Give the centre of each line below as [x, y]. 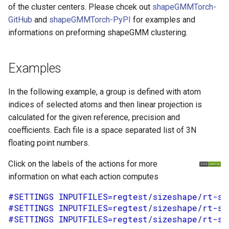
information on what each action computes [83, 177]
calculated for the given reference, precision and [94, 117]
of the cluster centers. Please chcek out [80, 7]
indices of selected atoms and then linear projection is [105, 105]
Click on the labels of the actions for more [83, 164]
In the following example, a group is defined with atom [105, 92]
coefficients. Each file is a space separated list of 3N [102, 130]
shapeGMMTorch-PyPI [90, 20]
